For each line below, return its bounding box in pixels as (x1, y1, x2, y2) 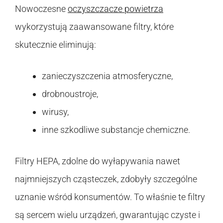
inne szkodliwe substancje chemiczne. (42, 124, 190, 135)
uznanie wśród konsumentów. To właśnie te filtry (15, 191, 205, 202)
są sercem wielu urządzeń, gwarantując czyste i (15, 209, 200, 220)
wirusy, (42, 106, 69, 117)
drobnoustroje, (42, 88, 98, 99)
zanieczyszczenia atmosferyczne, (42, 70, 173, 81)
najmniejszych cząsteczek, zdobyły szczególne (15, 173, 197, 184)
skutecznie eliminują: (15, 39, 96, 50)
